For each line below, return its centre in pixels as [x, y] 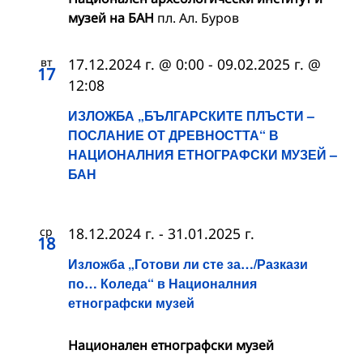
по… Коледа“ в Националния [162, 284]
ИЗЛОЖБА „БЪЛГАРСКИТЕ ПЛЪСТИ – [191, 115]
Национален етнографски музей [171, 346]
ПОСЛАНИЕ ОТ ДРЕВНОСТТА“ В [173, 135]
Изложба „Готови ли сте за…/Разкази [188, 264]
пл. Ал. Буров [198, 17]
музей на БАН [113, 17]
